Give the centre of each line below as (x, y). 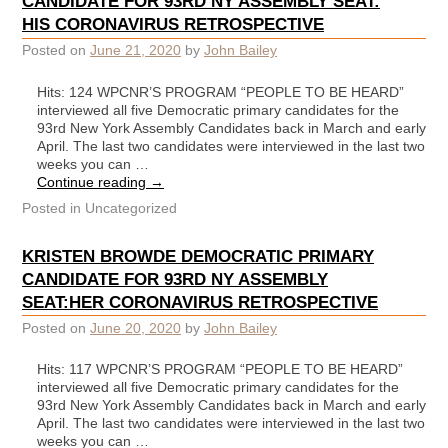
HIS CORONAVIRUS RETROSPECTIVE (173, 23)
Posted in (51, 207)
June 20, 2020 (135, 327)
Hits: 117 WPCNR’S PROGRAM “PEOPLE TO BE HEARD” (220, 369)
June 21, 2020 (135, 50)
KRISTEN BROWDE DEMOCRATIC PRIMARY (198, 255)
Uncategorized (129, 207)
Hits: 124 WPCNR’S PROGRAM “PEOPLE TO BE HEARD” (220, 91)
